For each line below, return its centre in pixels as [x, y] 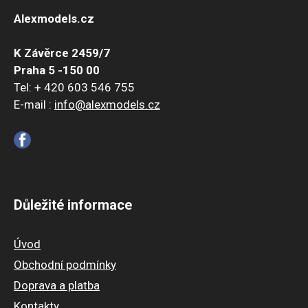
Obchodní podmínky [65, 264]
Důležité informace [73, 205]
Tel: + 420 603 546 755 [74, 88]
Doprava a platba [57, 285]
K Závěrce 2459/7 [62, 53]
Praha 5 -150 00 [57, 70]
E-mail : [34, 105]
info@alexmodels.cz [107, 105]
